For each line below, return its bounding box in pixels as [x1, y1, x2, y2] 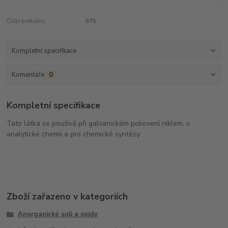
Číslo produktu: [7, 17, 47, 25]
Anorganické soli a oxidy [17, 210, 98, 219]
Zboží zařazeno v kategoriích [7, 190, 128, 203]
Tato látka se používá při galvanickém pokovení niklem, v [7, 119, 190, 129]
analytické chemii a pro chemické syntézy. [7, 129, 141, 139]
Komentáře [11, 70, 44, 79]
